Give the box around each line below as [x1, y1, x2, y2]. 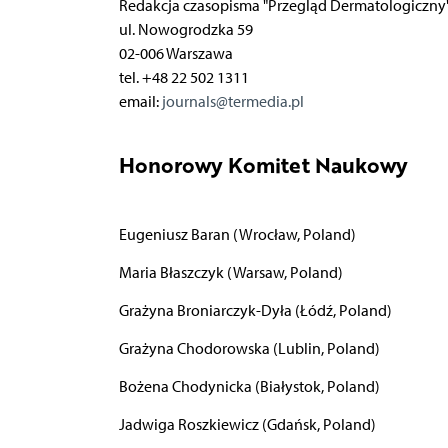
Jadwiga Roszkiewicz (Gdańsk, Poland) [118, 414, 376, 434]
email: [118, 91, 162, 111]
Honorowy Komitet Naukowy [118, 149, 408, 180]
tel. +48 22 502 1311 [118, 67, 249, 87]
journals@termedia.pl [161, 91, 304, 111]
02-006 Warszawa [118, 43, 233, 63]
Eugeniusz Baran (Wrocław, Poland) [118, 224, 356, 244]
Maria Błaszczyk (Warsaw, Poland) [118, 262, 343, 282]
